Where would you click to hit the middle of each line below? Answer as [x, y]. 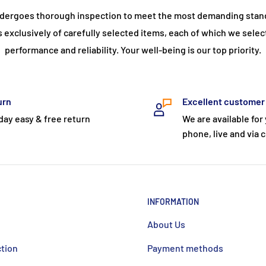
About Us [166, 224]
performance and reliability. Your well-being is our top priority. [133, 49]
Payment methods [185, 248]
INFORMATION [173, 201]
